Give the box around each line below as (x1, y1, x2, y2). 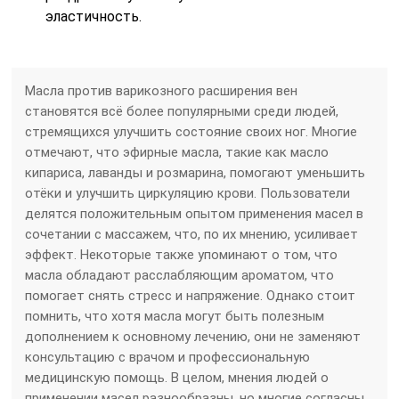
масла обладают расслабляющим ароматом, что (25, 266, 335, 283)
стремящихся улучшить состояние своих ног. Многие (25, 123, 358, 140)
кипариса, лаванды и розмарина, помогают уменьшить (25, 164, 366, 181)
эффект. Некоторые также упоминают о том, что (25, 246, 338, 263)
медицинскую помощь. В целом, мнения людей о (25, 369, 330, 386)
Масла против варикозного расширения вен (25, 82, 298, 99)
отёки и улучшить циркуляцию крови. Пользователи (25, 184, 351, 201)
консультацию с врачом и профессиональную (25, 348, 311, 365)
